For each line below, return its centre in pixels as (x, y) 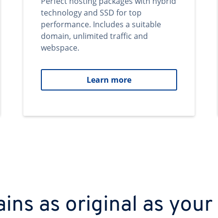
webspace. (60, 48)
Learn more (109, 80)
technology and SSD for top (91, 13)
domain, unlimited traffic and (94, 36)
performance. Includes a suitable (101, 24)
